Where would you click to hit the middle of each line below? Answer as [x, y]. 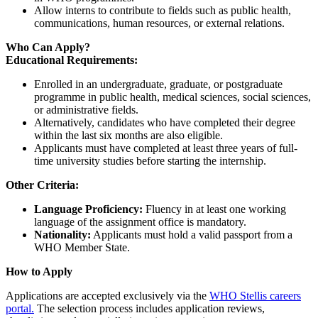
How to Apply [39, 271]
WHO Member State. [82, 247]
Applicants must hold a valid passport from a [192, 234]
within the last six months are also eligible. [128, 135]
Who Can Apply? [48, 47]
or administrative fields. [86, 109]
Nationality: [62, 234]
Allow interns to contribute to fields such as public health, [163, 10]
